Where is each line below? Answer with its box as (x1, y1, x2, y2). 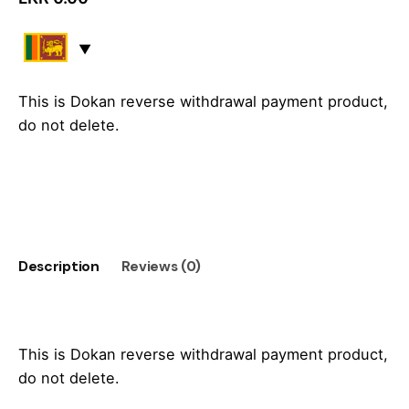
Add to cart (163, 177, 246, 196)
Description (18, 257, 100, 277)
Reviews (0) (121, 257, 202, 277)
